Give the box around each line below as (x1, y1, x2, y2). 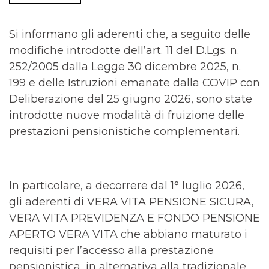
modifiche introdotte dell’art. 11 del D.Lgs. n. (9, 44, 239, 57)
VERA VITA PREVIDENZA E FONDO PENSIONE (9, 211, 260, 225)
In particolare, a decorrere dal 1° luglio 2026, (9, 179, 244, 192)
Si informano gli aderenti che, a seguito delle (9, 28, 250, 41)
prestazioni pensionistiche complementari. (9, 125, 240, 138)
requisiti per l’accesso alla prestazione (9, 244, 214, 257)
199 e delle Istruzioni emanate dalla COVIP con (9, 76, 260, 89)
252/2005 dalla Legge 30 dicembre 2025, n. (9, 60, 241, 73)
